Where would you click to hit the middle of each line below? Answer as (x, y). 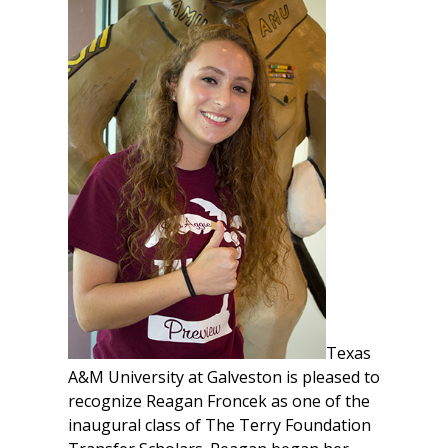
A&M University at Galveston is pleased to (224, 377)
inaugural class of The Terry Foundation (219, 425)
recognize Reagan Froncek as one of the (219, 401)
